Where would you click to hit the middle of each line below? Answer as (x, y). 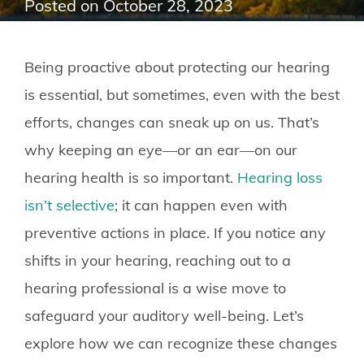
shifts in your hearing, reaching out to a (158, 260)
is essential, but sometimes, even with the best (182, 94)
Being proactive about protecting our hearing (177, 67)
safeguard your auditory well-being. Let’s (164, 315)
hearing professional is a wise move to (155, 288)
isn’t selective (69, 205)
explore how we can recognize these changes (181, 343)
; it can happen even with (201, 205)
